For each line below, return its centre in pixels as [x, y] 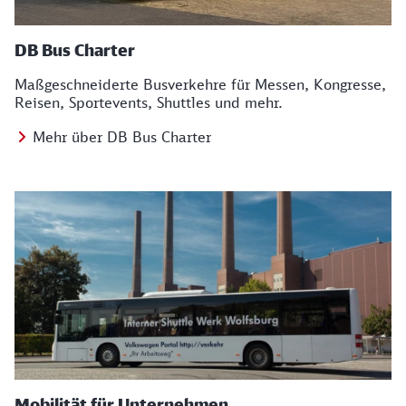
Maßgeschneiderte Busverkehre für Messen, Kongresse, [200, 84]
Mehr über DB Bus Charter [122, 137]
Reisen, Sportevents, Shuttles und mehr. [149, 102]
